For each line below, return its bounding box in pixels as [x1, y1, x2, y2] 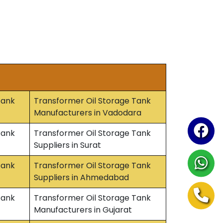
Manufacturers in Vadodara [34, 107, 141, 118]
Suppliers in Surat [34, 139, 101, 151]
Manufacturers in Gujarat [34, 204, 132, 216]
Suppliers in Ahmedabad [34, 172, 129, 183]
